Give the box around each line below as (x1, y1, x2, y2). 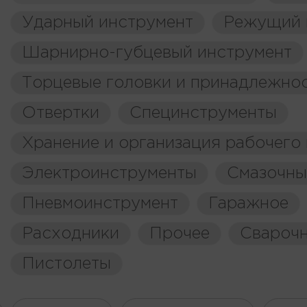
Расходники (22, 226, 119, 241)
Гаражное (208, 196, 288, 211)
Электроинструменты (22, 166, 197, 181)
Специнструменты (130, 106, 277, 121)
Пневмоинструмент (22, 196, 178, 211)
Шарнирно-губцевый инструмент (22, 45, 292, 60)
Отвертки (22, 106, 99, 121)
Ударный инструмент (22, 15, 193, 30)
